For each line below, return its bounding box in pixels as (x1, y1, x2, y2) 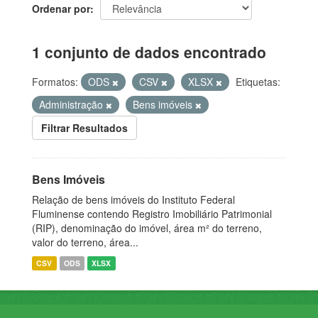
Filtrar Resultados (41, 120, 128, 135)
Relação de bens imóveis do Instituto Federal (32, 192, 235, 207)
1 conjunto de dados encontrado (32, 40, 266, 62)
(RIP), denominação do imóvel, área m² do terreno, (32, 220, 262, 235)
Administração (39, 97, 106, 111)
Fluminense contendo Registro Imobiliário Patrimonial (32, 206, 272, 221)
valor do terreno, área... (32, 234, 138, 249)
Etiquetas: (236, 74, 280, 89)
